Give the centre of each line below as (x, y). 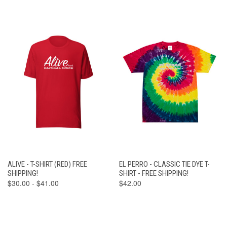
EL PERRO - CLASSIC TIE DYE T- (164, 164)
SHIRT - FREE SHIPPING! (154, 174)
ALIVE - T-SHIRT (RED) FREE (47, 164)
